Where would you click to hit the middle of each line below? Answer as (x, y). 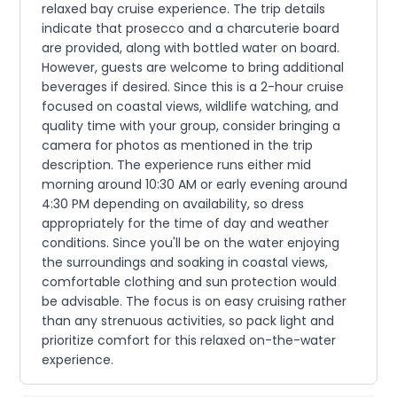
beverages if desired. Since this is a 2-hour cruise (193, 87)
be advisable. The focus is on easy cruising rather (195, 301)
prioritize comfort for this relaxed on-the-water (189, 340)
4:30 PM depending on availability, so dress (173, 204)
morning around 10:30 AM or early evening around (195, 184)
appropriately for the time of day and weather (186, 223)
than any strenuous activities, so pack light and (188, 321)
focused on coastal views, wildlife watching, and (191, 106)
